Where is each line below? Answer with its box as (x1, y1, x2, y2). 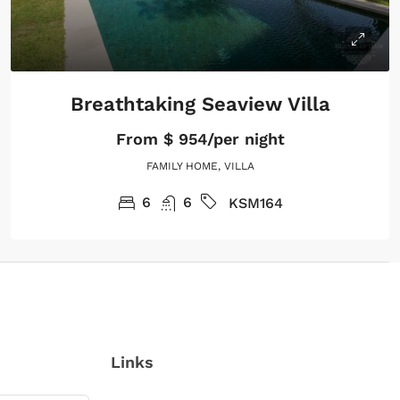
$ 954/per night (157, 129, 285, 148)
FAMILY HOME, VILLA (146, 159, 254, 172)
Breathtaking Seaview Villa (70, 92, 330, 115)
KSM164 (229, 194, 283, 212)
